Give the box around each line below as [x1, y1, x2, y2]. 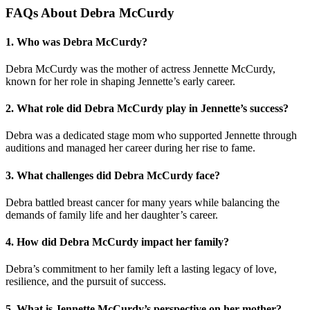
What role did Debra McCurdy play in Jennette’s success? [17, 102, 289, 115]
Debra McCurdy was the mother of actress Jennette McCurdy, [6, 62, 275, 75]
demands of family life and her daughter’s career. [6, 208, 218, 221]
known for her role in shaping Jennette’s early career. [6, 75, 235, 87]
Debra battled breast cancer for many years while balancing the [6, 196, 280, 208]
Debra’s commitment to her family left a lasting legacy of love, [6, 263, 277, 275]
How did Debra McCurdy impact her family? [17, 236, 229, 248]
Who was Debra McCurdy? [17, 35, 147, 48]
